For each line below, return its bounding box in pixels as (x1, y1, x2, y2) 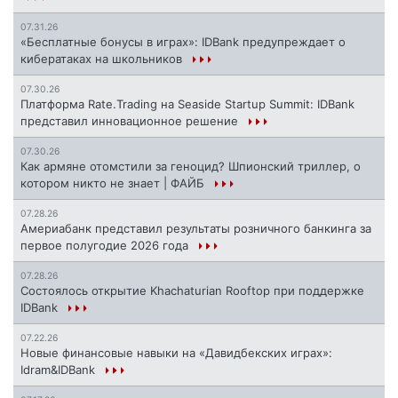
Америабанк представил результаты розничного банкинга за (20, 221, 371, 236)
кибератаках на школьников (20, 52, 186, 67)
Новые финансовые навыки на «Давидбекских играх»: (20, 346, 332, 361)
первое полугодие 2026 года (20, 238, 192, 253)
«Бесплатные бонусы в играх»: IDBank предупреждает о (20, 35, 346, 50)
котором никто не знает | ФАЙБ (20, 176, 208, 191)
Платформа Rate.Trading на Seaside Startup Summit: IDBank (20, 97, 354, 112)
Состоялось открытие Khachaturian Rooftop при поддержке (20, 283, 364, 298)
